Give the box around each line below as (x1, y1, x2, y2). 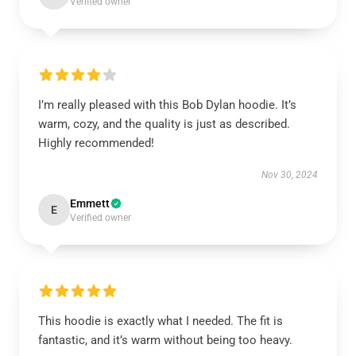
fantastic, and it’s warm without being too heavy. (38, 333, 292, 347)
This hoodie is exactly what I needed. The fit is (38, 314, 283, 328)
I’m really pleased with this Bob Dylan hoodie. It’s (38, 98, 296, 112)
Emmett (70, 197, 110, 210)
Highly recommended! (38, 136, 154, 150)
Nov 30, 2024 (261, 169, 318, 180)
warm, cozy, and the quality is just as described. (38, 117, 290, 131)
